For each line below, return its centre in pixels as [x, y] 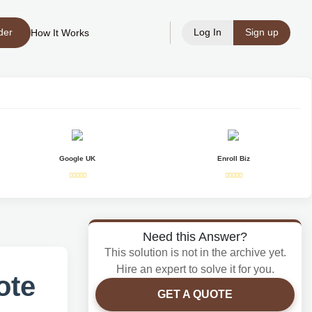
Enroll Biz [233, 158]
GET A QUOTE [195, 294]
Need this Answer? [195, 236]
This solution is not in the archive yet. [195, 252]
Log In [208, 32]
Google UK [78, 158]
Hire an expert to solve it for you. [195, 269]
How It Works [60, 33]
